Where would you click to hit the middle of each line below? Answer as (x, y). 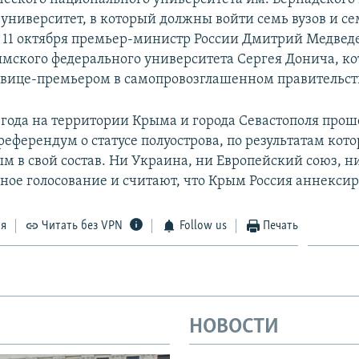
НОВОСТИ (234, 327)
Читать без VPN (83, 226)
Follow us (203, 226)
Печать (281, 226)
